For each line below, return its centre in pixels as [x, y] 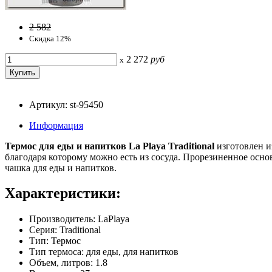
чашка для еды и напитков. [61, 168]
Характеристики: [63, 193]
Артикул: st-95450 [66, 104]
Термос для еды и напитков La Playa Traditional [110, 146]
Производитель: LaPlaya [79, 219]
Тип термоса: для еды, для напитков [104, 252]
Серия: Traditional [65, 230]
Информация [56, 125]
